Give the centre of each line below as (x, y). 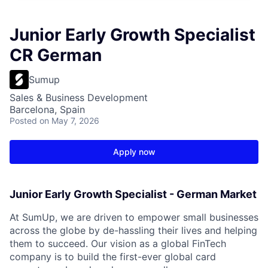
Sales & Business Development (79, 98)
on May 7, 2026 (69, 121)
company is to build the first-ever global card (113, 257)
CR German (56, 55)
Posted (23, 121)
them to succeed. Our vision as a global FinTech (118, 243)
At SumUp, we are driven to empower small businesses (134, 217)
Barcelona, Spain (47, 109)
